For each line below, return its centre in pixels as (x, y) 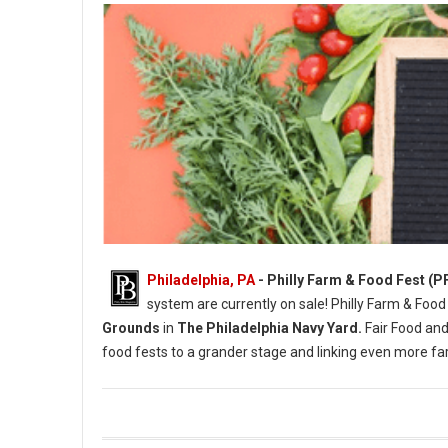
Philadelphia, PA (201, 280)
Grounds (131, 328)
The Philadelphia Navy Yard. (269, 328)
